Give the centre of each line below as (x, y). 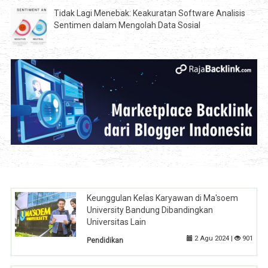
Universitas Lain (117, 222)
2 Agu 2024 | (213, 238)
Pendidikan (105, 240)
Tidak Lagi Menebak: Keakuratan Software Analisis (149, 13)
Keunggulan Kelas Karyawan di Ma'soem (163, 198)
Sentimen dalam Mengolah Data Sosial (127, 25)
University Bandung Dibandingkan (150, 210)
